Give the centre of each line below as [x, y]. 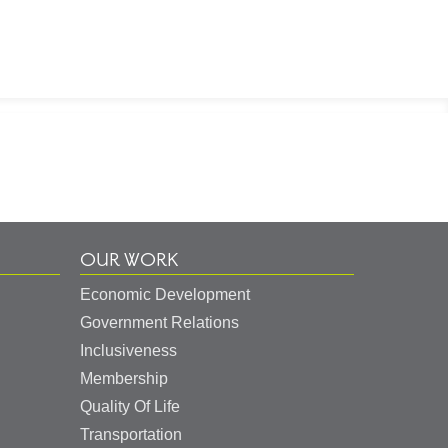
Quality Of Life [130, 406]
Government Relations [159, 322]
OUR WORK [129, 260]
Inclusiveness [128, 350]
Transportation [131, 434]
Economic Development [165, 294]
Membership [124, 378]
